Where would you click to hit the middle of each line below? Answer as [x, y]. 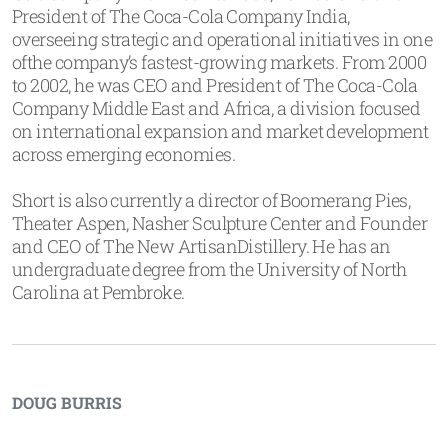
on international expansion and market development [220, 131]
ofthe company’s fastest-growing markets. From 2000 [219, 62]
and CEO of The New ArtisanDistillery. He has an [201, 246]
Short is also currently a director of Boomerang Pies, [211, 200]
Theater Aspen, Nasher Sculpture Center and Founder [219, 223]
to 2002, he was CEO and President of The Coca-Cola [214, 85]
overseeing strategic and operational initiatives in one [222, 39]
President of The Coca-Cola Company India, [181, 16]
